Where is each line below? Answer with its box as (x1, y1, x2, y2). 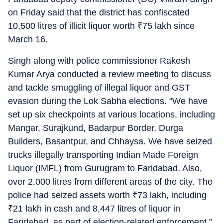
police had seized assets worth (8, 190, 132, 200)
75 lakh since (142, 21, 195, 31)
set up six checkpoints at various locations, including (8, 110, 215, 119)
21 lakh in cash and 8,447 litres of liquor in (13, 204, 180, 214)
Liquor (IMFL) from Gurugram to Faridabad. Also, (8, 163, 202, 173)
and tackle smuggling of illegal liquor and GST (8, 83, 190, 93)
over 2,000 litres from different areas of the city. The (8, 177, 213, 187)
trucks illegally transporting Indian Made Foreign (8, 150, 198, 160)
